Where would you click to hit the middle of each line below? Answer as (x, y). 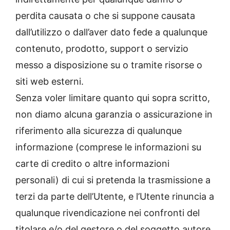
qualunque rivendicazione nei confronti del (108, 213)
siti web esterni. (50, 82)
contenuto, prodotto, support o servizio (102, 49)
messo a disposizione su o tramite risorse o (109, 65)
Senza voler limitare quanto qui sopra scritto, (113, 98)
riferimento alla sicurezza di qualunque (99, 131)
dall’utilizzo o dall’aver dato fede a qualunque (111, 32)
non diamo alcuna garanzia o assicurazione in (114, 114)
